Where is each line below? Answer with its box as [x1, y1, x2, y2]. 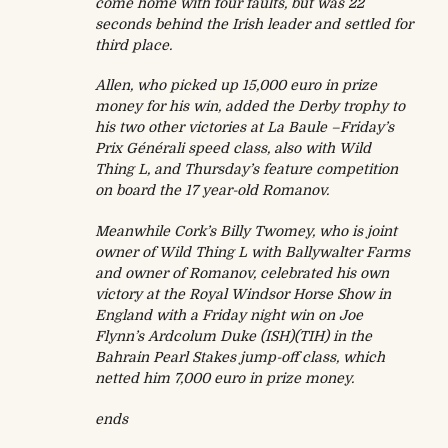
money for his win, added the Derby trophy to [95, 98, 405, 115]
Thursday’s [184, 161, 259, 178]
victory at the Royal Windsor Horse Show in [95, 285, 391, 302]
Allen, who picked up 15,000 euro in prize [95, 77, 377, 94]
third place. [95, 36, 172, 53]
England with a [95, 306, 202, 323]
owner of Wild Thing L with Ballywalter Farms [95, 243, 410, 260]
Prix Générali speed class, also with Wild [95, 140, 371, 157]
